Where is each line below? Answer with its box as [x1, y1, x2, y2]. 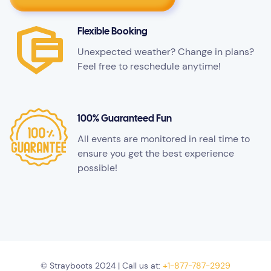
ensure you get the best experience [77, 147, 234, 160]
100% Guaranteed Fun [77, 114, 172, 124]
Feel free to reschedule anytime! [77, 60, 221, 73]
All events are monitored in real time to [77, 132, 250, 146]
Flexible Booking [77, 27, 148, 37]
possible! [77, 162, 117, 175]
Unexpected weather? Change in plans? [77, 45, 254, 59]
